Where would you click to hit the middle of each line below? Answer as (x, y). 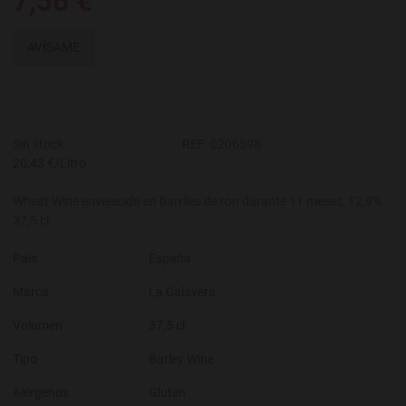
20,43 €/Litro (49, 164)
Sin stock (38, 145)
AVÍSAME (53, 48)
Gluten (167, 393)
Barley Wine (181, 359)
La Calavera (182, 292)
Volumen (38, 326)
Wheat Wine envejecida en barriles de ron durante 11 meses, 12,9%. (199, 202)
